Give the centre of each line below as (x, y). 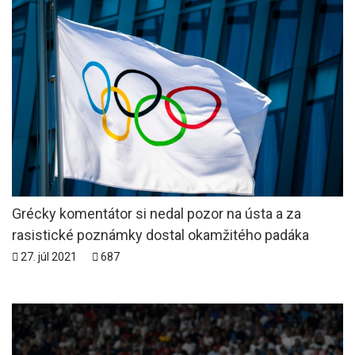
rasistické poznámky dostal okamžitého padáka (160, 235)
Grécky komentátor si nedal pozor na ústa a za (157, 213)
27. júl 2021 (49, 256)
